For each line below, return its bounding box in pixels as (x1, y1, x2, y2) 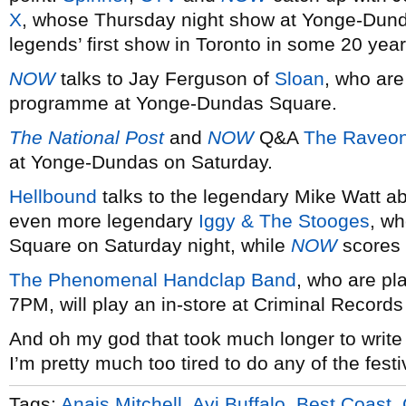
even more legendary (9, 210, 198, 231)
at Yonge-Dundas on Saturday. (9, 151, 273, 172)
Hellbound (9, 186, 97, 207)
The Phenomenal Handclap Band (9, 269, 296, 290)
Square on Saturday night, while (9, 235, 291, 256)
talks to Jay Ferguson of (55, 68, 275, 89)
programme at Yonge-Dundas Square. (9, 92, 337, 113)
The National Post (9, 127, 164, 148)
